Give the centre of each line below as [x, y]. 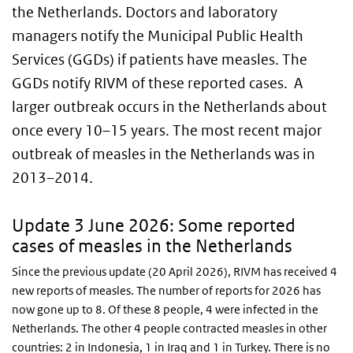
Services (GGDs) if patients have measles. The [160, 59]
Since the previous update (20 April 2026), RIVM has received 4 [175, 271]
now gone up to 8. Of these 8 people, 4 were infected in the [165, 309]
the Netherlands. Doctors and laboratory [145, 12]
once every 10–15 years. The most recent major [167, 130]
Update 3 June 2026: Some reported [154, 225]
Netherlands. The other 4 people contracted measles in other [169, 328]
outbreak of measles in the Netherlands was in [163, 154]
